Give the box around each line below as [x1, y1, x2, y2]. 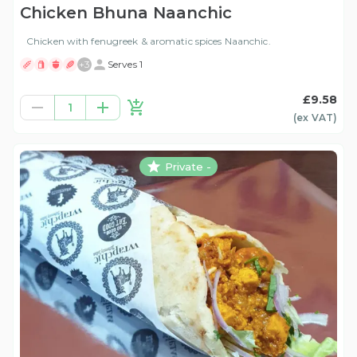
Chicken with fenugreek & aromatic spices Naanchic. [26, 35, 271, 48]
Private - [165, 159, 211, 173]
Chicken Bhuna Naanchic [20, 3, 232, 23]
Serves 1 [108, 58, 143, 71]
